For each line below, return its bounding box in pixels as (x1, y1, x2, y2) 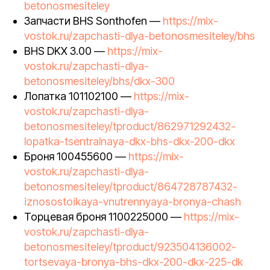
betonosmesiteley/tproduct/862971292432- (24, 120, 236, 133)
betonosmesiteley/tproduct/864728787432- (24, 180, 237, 193)
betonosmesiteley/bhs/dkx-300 (24, 75, 175, 87)
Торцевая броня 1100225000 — (24, 210, 184, 223)
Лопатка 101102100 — (24, 90, 134, 102)
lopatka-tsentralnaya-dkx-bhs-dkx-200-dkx (24, 135, 235, 148)
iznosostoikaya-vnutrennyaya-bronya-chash (24, 195, 241, 208)
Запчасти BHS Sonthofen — (24, 14, 163, 27)
